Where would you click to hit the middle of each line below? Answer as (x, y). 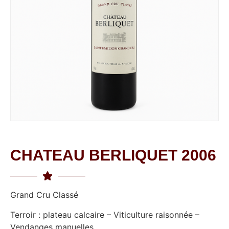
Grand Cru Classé (44, 195)
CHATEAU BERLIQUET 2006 (113, 155)
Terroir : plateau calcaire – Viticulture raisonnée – (105, 214)
